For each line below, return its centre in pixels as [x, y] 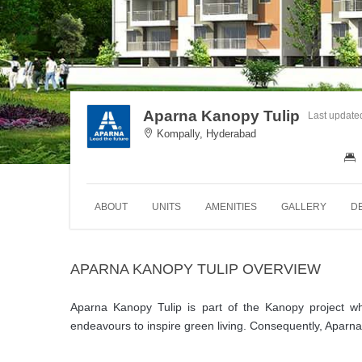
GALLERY [304, 206]
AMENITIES [231, 206]
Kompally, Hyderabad [205, 133]
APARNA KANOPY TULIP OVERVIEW [196, 269]
